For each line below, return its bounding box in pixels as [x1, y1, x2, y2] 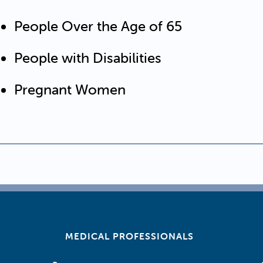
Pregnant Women [14, 80, 126, 98]
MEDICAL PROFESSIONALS [65, 230, 194, 242]
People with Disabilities [14, 49, 161, 66]
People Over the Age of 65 [14, 17, 182, 35]
